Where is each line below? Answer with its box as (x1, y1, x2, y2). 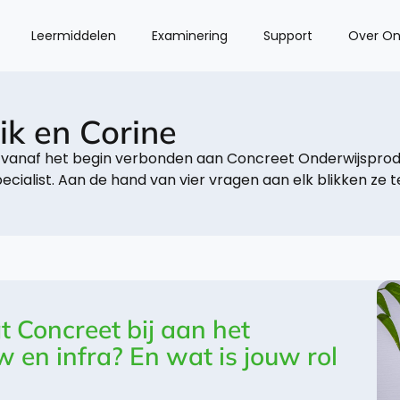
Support (263, 27, 312, 45)
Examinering (152, 27, 228, 45)
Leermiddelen (31, 27, 116, 45)
